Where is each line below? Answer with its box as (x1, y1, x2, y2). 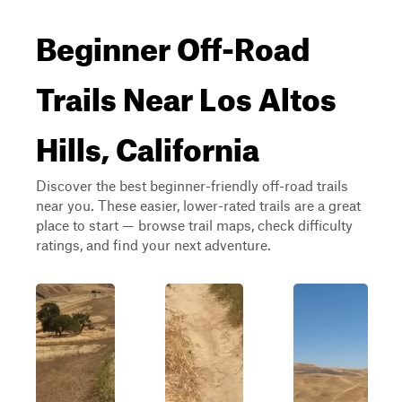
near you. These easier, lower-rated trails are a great (36, 197, 361, 214)
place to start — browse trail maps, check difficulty (36, 216, 353, 233)
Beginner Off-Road (36, 18, 310, 68)
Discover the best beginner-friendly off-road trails (36, 177, 348, 194)
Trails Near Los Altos (36, 68, 336, 118)
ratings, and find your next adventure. (36, 236, 271, 253)
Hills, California (36, 118, 259, 169)
